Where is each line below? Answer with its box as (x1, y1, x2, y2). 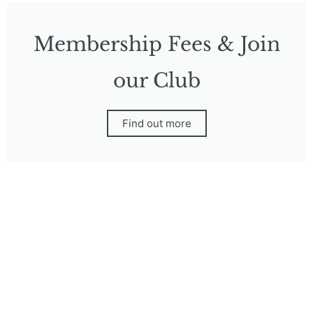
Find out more (122, 117, 191, 130)
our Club (112, 68, 201, 93)
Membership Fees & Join (33, 32, 280, 57)
